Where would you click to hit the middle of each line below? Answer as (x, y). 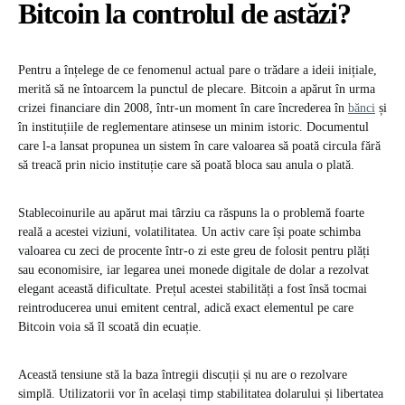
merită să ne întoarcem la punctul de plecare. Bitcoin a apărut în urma (197, 89)
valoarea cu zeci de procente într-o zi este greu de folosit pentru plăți (194, 251)
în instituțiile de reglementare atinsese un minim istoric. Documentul (193, 127)
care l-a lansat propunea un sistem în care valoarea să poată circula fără (199, 146)
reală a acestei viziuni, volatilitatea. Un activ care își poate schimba (189, 232)
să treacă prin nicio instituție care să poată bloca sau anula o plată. (186, 165)
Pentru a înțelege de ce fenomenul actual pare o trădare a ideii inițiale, (198, 71)
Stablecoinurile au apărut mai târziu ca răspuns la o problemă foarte (191, 213)
